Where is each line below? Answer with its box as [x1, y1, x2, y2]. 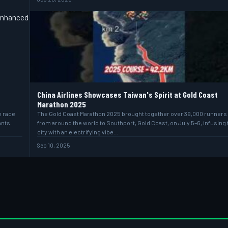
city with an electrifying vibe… [37, 128, 119, 135]
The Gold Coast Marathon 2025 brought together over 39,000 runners [37, 110, 227, 117]
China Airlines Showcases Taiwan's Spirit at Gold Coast [37, 90, 218, 99]
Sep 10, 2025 [37, 142, 70, 149]
